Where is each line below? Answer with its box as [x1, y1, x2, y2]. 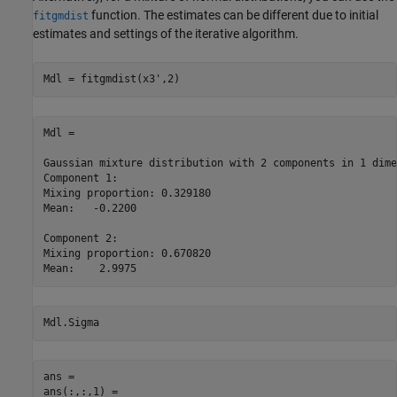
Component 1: [43, 172, 118, 185]
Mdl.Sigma [43, 316, 99, 330]
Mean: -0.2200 [43, 202, 136, 215]
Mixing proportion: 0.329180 [43, 187, 211, 200]
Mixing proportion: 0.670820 [43, 247, 211, 261]
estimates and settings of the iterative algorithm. [33, 26, 299, 41]
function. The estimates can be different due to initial [89, 7, 378, 22]
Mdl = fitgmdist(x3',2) [43, 73, 180, 86]
